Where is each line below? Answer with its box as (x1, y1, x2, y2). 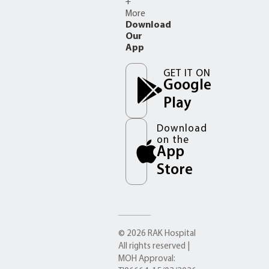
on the (157, 134, 190, 145)
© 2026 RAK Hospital (118, 229, 196, 238)
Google (163, 77, 212, 93)
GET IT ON (163, 68, 211, 79)
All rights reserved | (118, 241, 190, 251)
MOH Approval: (118, 254, 176, 264)
